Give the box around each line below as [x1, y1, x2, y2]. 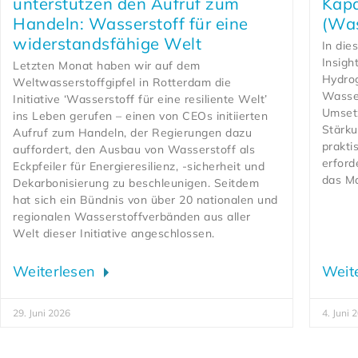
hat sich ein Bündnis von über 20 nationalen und [13, 193, 278, 208]
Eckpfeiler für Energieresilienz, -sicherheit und [13, 159, 265, 174]
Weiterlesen [13, 262, 100, 281]
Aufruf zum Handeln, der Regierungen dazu [13, 125, 252, 141]
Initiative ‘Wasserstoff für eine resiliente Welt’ [13, 92, 268, 107]
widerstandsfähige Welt [13, 34, 201, 54]
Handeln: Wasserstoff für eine [13, 14, 249, 34]
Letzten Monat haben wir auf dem [13, 58, 201, 74]
